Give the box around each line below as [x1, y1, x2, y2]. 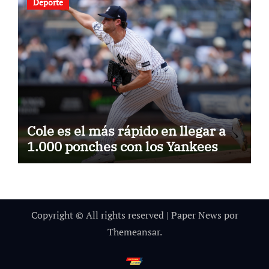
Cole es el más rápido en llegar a [26, 121, 226, 139]
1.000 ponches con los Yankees [26, 137, 218, 155]
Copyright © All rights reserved [31, 208, 166, 222]
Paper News [171, 208, 222, 222]
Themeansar [107, 225, 160, 238]
